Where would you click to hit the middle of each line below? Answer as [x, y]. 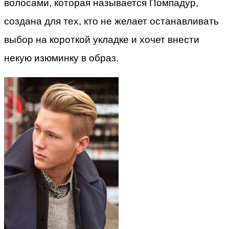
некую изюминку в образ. [61, 58]
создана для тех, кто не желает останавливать [111, 21]
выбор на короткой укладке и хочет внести [102, 40]
